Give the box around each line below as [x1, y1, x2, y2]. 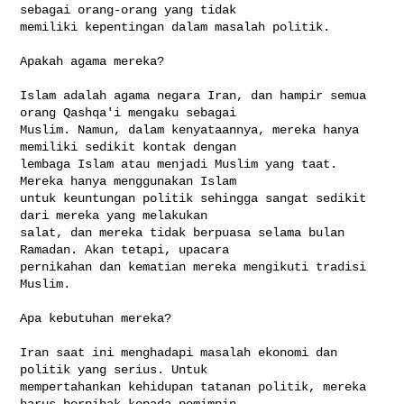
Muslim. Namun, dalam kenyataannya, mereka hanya [20, 122, 360, 137]
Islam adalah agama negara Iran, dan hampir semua [20, 87, 367, 103]
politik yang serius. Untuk [20, 362, 216, 377]
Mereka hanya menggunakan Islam [20, 173, 244, 188]
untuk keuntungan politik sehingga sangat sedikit [20, 190, 367, 206]
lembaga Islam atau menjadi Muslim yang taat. [20, 156, 338, 171]
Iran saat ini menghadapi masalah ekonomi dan [20, 344, 338, 360]
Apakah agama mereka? [20, 53, 165, 69]
